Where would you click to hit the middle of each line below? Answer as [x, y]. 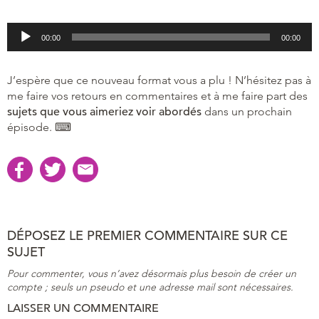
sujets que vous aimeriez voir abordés [104, 111]
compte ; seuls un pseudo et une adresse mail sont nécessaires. [150, 287]
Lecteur [19, 26]
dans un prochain [247, 111]
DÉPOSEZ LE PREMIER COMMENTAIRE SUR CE [147, 235]
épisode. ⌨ [39, 127]
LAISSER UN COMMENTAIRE [83, 308]
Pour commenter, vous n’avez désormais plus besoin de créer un [152, 273]
